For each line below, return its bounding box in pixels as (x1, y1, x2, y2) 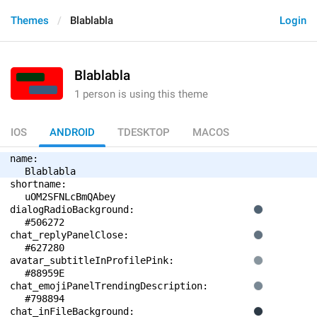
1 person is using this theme (74, 88, 208, 100)
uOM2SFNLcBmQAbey (25, 191, 115, 202)
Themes (11, 14, 49, 27)
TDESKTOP (117, 126, 170, 139)
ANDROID (50, 126, 95, 139)
